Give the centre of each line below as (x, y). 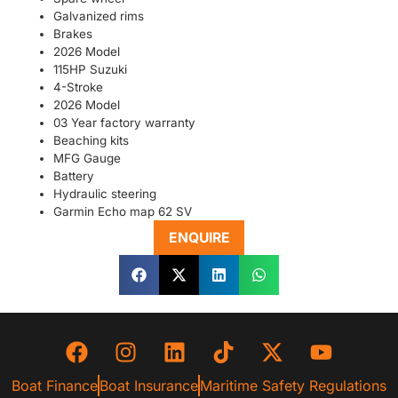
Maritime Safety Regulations (293, 385)
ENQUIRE (199, 237)
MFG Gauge (87, 158)
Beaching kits (91, 140)
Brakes (73, 33)
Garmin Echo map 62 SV (123, 211)
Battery (74, 175)
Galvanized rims (99, 16)
